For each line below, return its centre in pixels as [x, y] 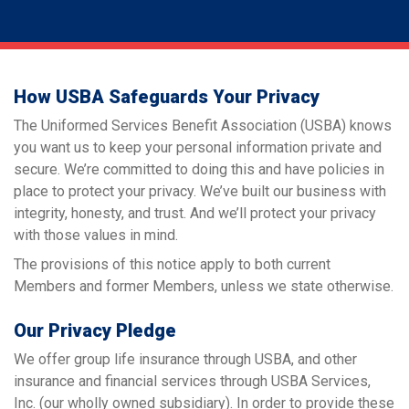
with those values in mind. [96, 235]
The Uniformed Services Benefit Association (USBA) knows [203, 125]
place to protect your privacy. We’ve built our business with [200, 191]
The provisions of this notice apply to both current [172, 264]
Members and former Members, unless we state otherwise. [204, 286]
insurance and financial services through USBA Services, [192, 381]
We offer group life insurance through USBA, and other [185, 359]
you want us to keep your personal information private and [198, 147]
